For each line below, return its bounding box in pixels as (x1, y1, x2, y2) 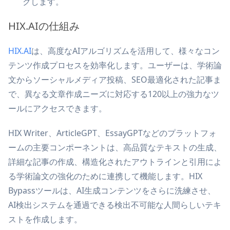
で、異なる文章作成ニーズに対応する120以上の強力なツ (8, 88, 219, 100)
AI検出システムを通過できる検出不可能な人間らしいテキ (8, 199, 221, 211)
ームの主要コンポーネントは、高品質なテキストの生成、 (8, 142, 222, 154)
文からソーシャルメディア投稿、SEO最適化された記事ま (8, 74, 221, 86)
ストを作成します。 (8, 214, 82, 225)
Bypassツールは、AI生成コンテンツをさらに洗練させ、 (8, 185, 216, 197)
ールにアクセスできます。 (8, 103, 107, 114)
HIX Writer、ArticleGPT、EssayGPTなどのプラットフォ (8, 127, 217, 139)
